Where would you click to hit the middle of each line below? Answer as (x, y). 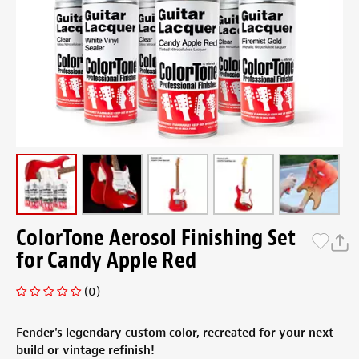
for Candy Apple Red (107, 260)
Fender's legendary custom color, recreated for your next (175, 333)
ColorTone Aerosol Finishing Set (156, 238)
